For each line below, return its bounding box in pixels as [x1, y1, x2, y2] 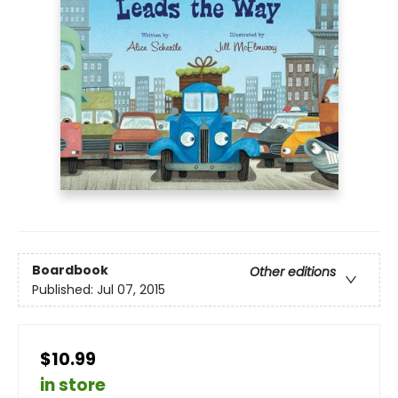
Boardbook [32, 260, 108, 279]
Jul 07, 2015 [97, 280, 165, 298]
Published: [32, 280, 97, 298]
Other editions [250, 262, 336, 281]
